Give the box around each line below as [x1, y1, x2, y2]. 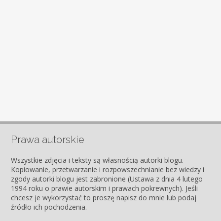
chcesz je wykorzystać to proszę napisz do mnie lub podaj [10, 193, 196, 203]
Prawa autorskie [10, 134, 84, 146]
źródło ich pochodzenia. [10, 202, 87, 212]
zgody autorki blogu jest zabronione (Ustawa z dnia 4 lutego [10, 174, 203, 184]
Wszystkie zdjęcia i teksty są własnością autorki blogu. [10, 155, 184, 165]
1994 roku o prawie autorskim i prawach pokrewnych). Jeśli [10, 184, 198, 193]
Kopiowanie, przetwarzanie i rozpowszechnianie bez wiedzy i [10, 165, 204, 175]
